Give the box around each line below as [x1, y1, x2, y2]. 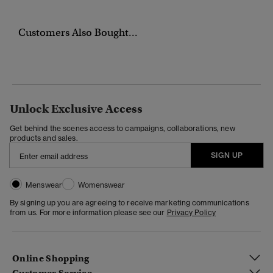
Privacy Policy [166, 207, 216, 217]
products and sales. [10, 133, 78, 143]
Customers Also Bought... [18, 26, 138, 39]
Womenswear [78, 180, 126, 190]
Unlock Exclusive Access [10, 101, 143, 116]
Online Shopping [12, 253, 90, 264]
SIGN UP [210, 150, 243, 160]
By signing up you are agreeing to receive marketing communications [10, 197, 249, 207]
